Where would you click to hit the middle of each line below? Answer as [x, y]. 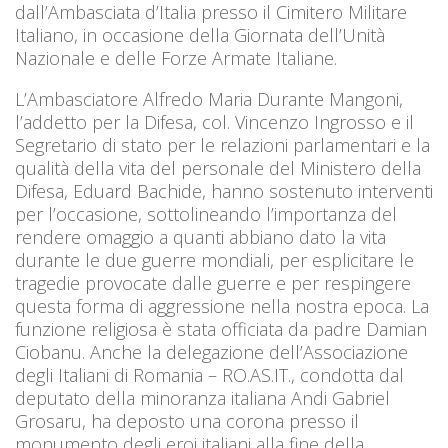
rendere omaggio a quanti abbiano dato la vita [200, 236]
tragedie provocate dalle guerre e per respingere [213, 282]
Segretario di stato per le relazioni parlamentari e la [222, 144]
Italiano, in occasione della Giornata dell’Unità [200, 34]
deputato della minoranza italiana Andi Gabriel [202, 397]
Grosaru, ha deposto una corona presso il [187, 420]
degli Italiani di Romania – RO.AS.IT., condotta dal [209, 374]
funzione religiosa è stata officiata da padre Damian [221, 328]
